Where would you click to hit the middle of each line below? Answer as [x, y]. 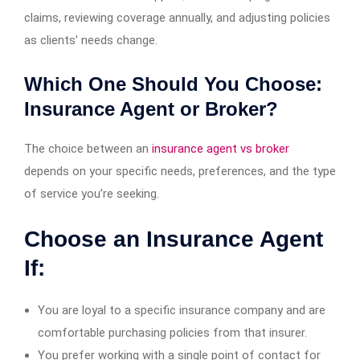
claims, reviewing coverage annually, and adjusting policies [177, 17]
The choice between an [88, 148]
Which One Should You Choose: [173, 84]
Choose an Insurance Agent [174, 239]
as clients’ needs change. [91, 40]
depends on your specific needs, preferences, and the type [180, 171]
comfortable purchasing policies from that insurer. [172, 332]
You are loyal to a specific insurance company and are [182, 310]
